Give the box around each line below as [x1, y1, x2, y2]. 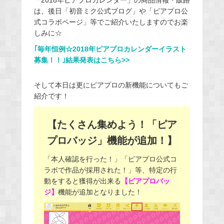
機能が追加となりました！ [57, 187, 142, 196]
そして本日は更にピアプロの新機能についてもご [33, 80, 188, 89]
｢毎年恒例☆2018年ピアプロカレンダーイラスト [33, 44, 186, 53]
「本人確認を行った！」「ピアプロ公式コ [43, 154, 177, 163]
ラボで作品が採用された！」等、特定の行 [43, 165, 177, 174]
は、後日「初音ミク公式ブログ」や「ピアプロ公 [33, 6, 188, 15]
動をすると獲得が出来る [43, 176, 121, 185]
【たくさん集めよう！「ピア [46, 118, 177, 130]
